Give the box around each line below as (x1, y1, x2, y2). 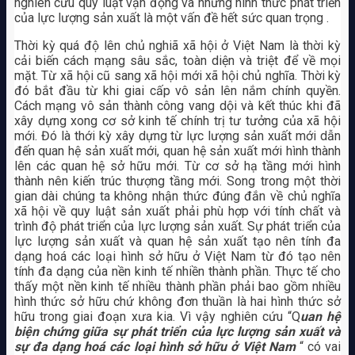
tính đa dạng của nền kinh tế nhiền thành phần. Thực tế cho (13, 263, 342, 279)
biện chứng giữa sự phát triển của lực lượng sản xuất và (13, 323, 342, 339)
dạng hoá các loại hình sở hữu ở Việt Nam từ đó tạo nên (13, 248, 342, 264)
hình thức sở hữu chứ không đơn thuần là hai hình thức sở (13, 293, 342, 309)
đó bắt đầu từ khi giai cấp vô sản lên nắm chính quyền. (13, 82, 342, 98)
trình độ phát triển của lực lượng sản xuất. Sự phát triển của (13, 218, 342, 234)
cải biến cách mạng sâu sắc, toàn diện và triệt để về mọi (13, 52, 342, 68)
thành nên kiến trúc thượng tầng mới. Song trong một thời (13, 173, 342, 189)
